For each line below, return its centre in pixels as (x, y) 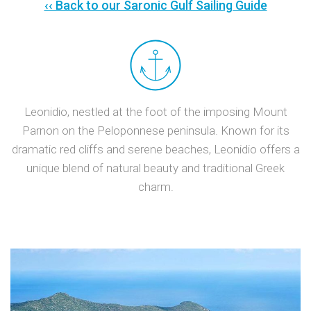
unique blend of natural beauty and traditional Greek (155, 168)
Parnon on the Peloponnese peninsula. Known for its (155, 131)
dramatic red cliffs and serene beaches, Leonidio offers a (155, 149)
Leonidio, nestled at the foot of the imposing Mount (155, 112)
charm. (155, 187)
